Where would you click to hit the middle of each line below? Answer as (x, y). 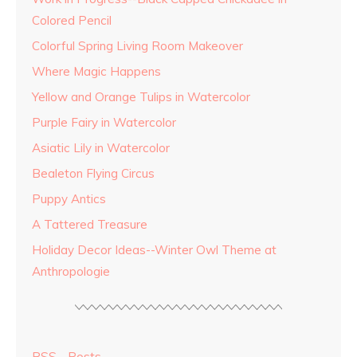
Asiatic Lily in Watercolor (101, 148)
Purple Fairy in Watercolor (104, 123)
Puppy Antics (69, 199)
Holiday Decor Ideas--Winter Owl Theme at (154, 250)
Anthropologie (71, 272)
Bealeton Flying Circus (93, 174)
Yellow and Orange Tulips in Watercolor (141, 97)
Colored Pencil (72, 21)
